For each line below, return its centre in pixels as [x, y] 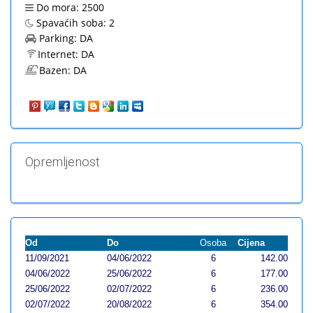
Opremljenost [63, 162]
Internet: [59, 54]
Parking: [59, 38]
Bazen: [56, 70]
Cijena [251, 243]
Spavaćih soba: [73, 23]
